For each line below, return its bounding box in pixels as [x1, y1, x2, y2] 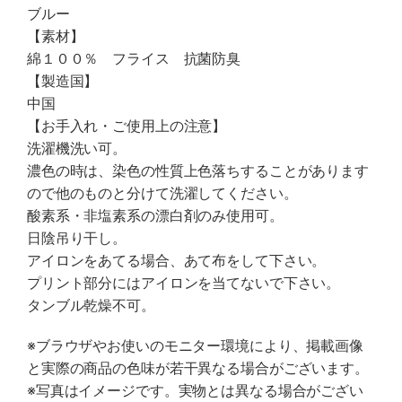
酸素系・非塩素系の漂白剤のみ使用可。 [27, 206, 284, 224]
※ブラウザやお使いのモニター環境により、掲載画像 [27, 336, 363, 354]
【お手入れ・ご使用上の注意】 [27, 117, 227, 135]
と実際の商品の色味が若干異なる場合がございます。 [27, 359, 369, 377]
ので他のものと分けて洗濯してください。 [27, 184, 298, 202]
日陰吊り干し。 [27, 229, 127, 247]
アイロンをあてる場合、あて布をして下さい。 [27, 251, 327, 269]
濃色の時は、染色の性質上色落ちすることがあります [27, 162, 369, 179]
